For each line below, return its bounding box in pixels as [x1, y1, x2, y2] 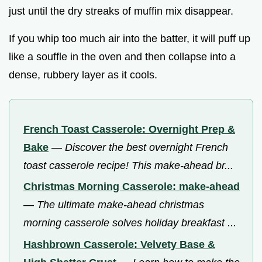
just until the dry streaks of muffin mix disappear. [9, 5, 233, 17]
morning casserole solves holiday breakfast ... [23, 217, 236, 229]
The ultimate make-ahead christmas [37, 199, 204, 211]
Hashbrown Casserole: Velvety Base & [23, 238, 215, 250]
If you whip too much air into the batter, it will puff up [9, 32, 250, 44]
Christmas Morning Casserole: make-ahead [23, 181, 240, 193]
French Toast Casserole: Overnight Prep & [23, 123, 235, 135]
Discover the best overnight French [65, 141, 228, 153]
